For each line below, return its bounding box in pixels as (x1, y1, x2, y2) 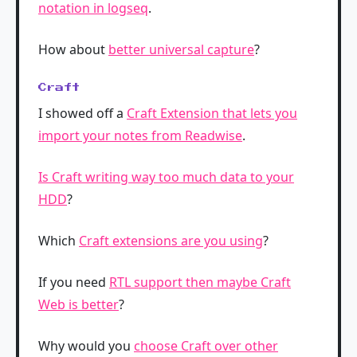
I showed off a (38, 104, 127, 122)
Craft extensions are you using (79, 231, 263, 249)
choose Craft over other (134, 336, 278, 355)
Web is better (38, 295, 119, 313)
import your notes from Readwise (38, 126, 242, 144)
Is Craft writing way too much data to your (38, 167, 294, 186)
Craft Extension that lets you (127, 104, 297, 122)
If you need (38, 273, 109, 291)
